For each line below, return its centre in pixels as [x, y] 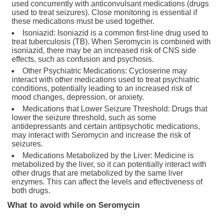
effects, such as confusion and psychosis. [83, 59]
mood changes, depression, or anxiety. [78, 97]
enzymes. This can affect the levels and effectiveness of [107, 182]
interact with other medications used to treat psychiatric [106, 79]
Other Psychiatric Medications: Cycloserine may [105, 71]
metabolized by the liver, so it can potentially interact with [109, 164]
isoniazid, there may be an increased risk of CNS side [104, 50]
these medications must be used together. [83, 21]
